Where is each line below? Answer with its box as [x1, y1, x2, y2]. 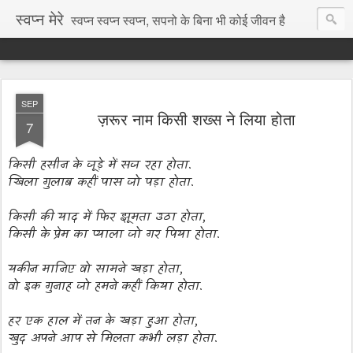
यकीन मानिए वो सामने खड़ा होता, [8, 258, 183, 279]
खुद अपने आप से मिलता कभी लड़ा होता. [8, 328, 217, 348]
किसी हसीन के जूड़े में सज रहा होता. [8, 154, 191, 175]
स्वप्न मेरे [16, 7, 64, 30]
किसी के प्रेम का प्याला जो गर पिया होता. [8, 224, 220, 244]
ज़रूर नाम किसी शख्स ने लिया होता [97, 107, 295, 130]
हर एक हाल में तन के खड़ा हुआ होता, [8, 310, 198, 331]
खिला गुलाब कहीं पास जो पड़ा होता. [8, 172, 194, 192]
